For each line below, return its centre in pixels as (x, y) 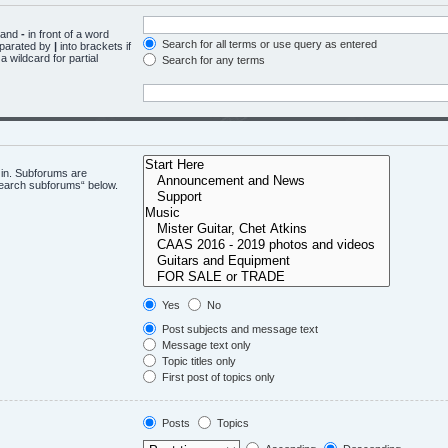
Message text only (205, 345)
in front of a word (67, 33)
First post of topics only (217, 377)
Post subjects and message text (238, 329)
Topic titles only (197, 361)
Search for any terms (212, 59)
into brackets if (94, 45)
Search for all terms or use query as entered (268, 43)
